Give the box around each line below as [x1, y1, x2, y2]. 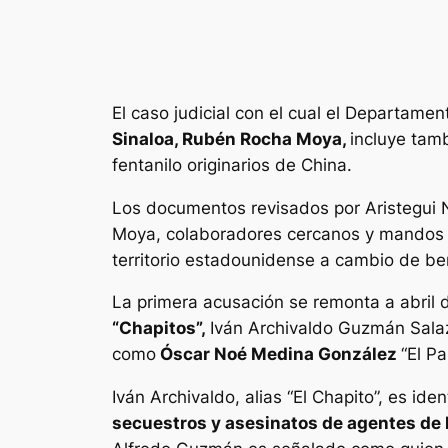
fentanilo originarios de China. [112, 154, 352, 175]
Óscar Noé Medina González [156, 344, 401, 365]
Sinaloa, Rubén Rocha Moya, [112, 128, 350, 149]
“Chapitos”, [112, 318, 210, 339]
